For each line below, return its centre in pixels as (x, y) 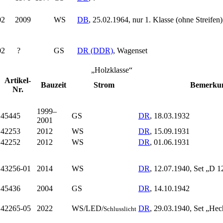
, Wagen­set (130, 50)
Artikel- (18, 80)
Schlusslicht (120, 209)
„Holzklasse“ (111, 70)
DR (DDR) (95, 50)
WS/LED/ (88, 208)
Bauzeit (53, 85)
